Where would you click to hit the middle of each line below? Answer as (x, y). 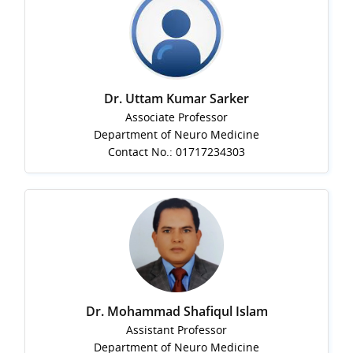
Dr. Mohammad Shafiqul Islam (176, 312)
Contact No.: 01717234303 (176, 152)
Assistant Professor (176, 330)
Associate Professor (176, 117)
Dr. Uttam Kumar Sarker (176, 99)
